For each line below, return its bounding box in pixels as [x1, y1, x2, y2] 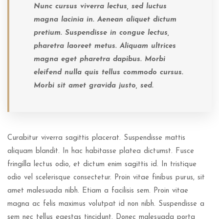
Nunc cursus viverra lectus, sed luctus [34, 3, 167, 10]
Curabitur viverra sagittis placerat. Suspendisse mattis [7, 134, 185, 142]
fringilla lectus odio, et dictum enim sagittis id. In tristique [7, 161, 197, 168]
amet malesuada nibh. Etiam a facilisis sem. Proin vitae [7, 187, 188, 195]
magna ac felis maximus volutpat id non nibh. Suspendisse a [7, 200, 204, 208]
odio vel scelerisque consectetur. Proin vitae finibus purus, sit [7, 174, 205, 181]
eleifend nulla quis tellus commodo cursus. [34, 69, 183, 76]
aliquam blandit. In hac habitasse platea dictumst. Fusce [7, 148, 194, 155]
